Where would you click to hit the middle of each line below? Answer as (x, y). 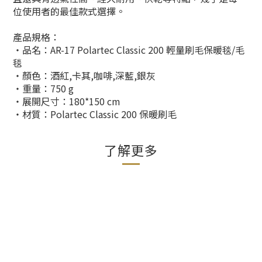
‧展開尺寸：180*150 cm (68, 101)
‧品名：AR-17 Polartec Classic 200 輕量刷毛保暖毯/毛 (129, 49)
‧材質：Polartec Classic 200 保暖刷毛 (95, 114)
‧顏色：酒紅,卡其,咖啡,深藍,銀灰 (85, 75)
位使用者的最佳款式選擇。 (70, 11)
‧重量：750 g (44, 88)
